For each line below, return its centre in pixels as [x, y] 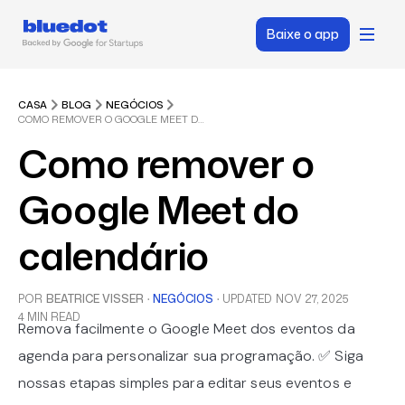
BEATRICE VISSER [95, 299]
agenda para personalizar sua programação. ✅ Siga [191, 356]
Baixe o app [302, 34]
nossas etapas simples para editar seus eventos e [185, 383]
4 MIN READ [49, 317]
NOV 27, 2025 [312, 299]
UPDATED [247, 299]
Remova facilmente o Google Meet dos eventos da [187, 329]
